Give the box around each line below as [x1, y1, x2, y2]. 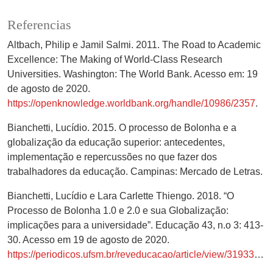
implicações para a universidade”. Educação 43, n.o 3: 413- [7, 219, 263, 230]
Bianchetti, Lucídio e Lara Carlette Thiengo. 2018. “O [7, 190, 234, 201]
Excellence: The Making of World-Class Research [7, 54, 222, 65]
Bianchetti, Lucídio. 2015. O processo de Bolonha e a [7, 122, 236, 133]
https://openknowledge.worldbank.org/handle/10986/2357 [7, 97, 255, 108]
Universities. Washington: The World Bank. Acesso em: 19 [7, 68, 258, 79]
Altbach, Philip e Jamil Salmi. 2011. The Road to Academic [7, 39, 261, 50]
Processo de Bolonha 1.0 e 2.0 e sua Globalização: [7, 205, 229, 216]
